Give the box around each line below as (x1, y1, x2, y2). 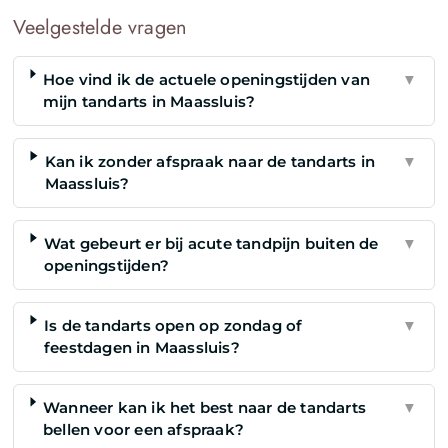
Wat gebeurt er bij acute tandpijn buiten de (43, 233, 379, 253)
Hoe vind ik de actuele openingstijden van (42, 69, 371, 89)
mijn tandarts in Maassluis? (42, 91, 256, 111)
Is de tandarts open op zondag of (44, 315, 303, 335)
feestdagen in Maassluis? (44, 337, 240, 357)
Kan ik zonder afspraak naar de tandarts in (44, 151, 376, 171)
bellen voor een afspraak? (43, 419, 245, 439)
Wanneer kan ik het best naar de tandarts (43, 397, 367, 417)
